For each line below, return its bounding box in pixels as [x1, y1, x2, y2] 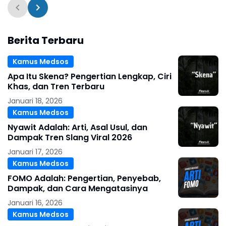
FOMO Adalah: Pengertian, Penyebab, [8, 173, 161, 185]
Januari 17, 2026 [8, 147, 63, 157]
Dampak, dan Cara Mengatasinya [8, 183, 148, 195]
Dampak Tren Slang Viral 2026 [8, 132, 132, 144]
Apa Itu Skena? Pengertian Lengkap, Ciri [8, 71, 172, 83]
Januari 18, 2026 [8, 96, 63, 106]
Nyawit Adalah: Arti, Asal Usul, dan [8, 122, 147, 134]
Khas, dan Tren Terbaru [8, 81, 104, 93]
